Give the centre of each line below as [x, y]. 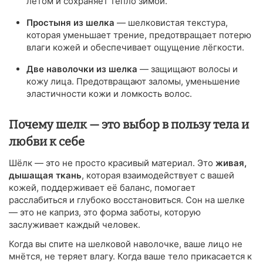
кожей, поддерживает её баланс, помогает [102, 187]
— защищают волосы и [188, 69]
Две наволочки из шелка [82, 69]
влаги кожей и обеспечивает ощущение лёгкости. [135, 47]
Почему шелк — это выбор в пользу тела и [129, 124]
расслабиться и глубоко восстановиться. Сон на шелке [127, 200]
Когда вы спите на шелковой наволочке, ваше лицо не [126, 244]
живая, [231, 163]
